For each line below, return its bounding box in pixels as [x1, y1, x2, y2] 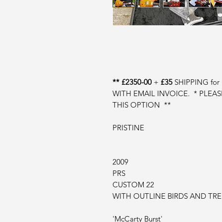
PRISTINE [112, 123, 144, 132]
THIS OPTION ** [112, 100, 171, 110]
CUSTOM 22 [112, 180, 154, 189]
